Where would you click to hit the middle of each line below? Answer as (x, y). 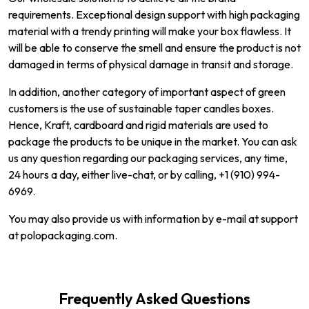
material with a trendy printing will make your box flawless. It (150, 31)
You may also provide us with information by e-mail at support (153, 218)
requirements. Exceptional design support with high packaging (154, 14)
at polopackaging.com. (63, 235)
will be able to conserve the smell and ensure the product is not (154, 47)
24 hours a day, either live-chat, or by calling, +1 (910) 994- (144, 174)
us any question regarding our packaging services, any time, (148, 158)
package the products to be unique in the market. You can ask (153, 141)
